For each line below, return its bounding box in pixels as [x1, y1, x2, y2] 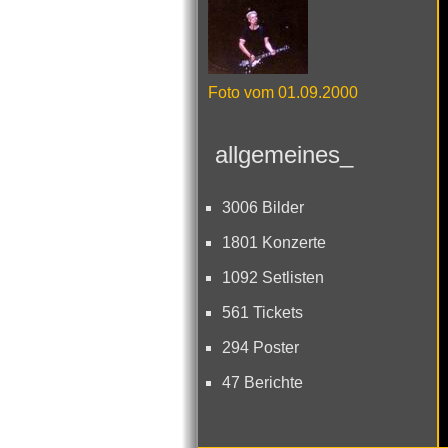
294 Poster [222, 339, 299, 356]
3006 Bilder [222, 199, 304, 216]
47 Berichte [222, 374, 303, 391]
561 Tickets [222, 304, 303, 321]
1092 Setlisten [222, 269, 324, 286]
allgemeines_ [208, 141, 353, 168]
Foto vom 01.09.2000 [208, 84, 358, 101]
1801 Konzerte [222, 234, 326, 251]
